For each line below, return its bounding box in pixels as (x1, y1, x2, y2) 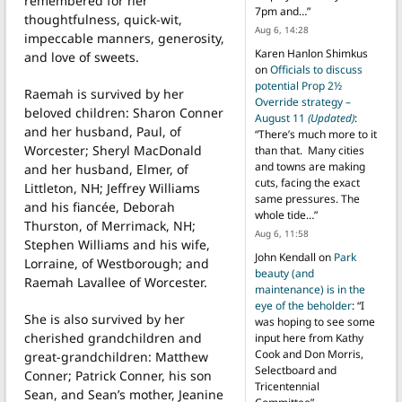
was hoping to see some (254, 314, 375, 330)
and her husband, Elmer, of (24, 160, 188, 178)
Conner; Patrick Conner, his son (24, 366, 212, 384)
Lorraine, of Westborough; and (24, 254, 209, 272)
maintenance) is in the (254, 282, 365, 298)
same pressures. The (254, 191, 360, 207)
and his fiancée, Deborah (24, 197, 175, 215)
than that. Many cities (254, 143, 364, 159)
